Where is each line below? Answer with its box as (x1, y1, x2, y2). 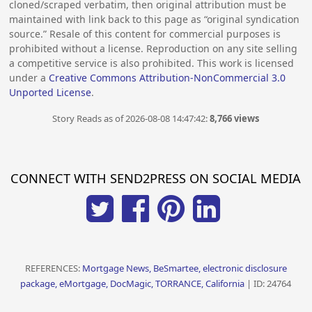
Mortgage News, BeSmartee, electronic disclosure (81, 261, 287, 274)
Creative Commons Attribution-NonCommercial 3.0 (49, 71, 286, 85)
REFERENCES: (24, 261, 82, 274)
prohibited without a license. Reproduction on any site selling (9, 42, 298, 56)
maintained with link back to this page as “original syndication (9, 13, 300, 26)
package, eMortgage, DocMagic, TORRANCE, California (20, 276, 245, 290)
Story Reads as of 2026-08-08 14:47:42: (52, 111, 210, 125)
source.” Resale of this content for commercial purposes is (9, 27, 281, 41)
